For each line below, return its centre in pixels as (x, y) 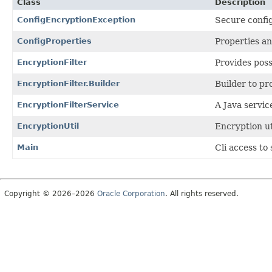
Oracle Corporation (131, 193)
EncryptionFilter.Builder (68, 83)
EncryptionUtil (48, 126)
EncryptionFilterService (68, 104)
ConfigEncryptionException (76, 19)
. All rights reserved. (202, 193)
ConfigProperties (54, 41)
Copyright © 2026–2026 (51, 193)
